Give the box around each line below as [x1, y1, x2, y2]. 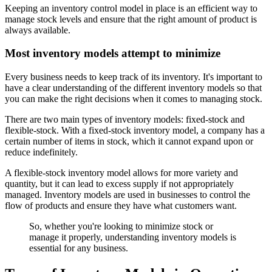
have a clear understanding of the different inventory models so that [5, 83, 262, 93]
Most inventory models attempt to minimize [5, 47, 220, 60]
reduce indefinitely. [5, 147, 80, 157]
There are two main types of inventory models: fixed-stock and [5, 114, 245, 124]
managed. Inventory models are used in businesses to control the [5, 189, 250, 200]
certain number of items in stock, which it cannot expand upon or [5, 136, 253, 146]
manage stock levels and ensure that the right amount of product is [5, 13, 257, 24]
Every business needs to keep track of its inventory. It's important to [5, 72, 262, 82]
